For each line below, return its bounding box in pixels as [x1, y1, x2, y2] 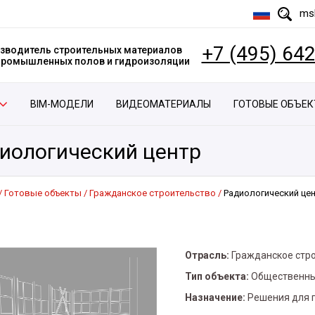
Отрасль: [185, 250, 229, 261]
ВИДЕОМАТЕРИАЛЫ [116, 98, 212, 110]
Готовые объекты [4, 188, 82, 198]
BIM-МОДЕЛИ [30, 98, 94, 110]
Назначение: [185, 292, 245, 303]
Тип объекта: [185, 271, 249, 282]
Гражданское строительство [89, 188, 216, 198]
